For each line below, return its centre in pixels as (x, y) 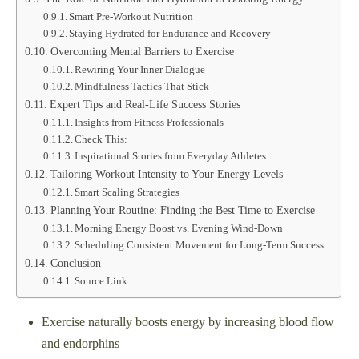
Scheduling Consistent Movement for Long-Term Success (200, 245)
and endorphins (81, 344)
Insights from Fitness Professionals (149, 123)
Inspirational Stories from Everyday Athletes (171, 156)
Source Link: (103, 281)
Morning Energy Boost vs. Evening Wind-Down (179, 228)
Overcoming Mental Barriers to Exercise (142, 52)
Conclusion (75, 263)
